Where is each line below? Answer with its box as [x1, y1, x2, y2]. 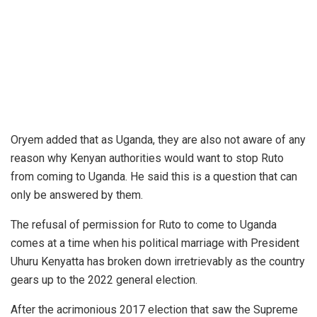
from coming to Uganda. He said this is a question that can [11, 169, 297, 183]
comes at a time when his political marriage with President [11, 236, 299, 250]
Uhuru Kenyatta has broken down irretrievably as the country [11, 254, 305, 268]
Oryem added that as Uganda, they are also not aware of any [11, 132, 306, 146]
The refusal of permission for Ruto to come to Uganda [11, 217, 277, 231]
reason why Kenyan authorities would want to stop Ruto [11, 151, 284, 165]
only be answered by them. [11, 188, 143, 202]
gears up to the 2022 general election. [11, 272, 197, 287]
